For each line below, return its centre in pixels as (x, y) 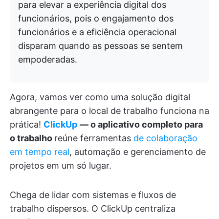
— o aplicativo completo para (141, 124)
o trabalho (32, 138)
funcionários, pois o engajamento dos (96, 18)
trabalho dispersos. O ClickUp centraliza (93, 208)
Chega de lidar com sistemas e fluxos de (93, 195)
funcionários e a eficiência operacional (97, 32)
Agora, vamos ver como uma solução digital (100, 97)
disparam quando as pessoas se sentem (100, 46)
